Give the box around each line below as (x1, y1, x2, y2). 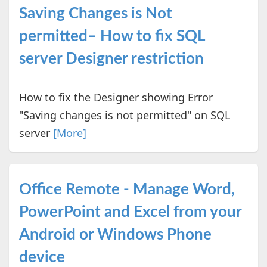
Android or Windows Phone (18, 226, 212, 243)
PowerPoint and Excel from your (18, 204, 241, 220)
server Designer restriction (18, 51, 204, 67)
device (18, 249, 65, 265)
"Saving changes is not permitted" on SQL (18, 107, 230, 122)
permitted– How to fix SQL (18, 28, 205, 44)
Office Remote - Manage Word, (18, 181, 235, 197)
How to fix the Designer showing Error (18, 89, 213, 104)
